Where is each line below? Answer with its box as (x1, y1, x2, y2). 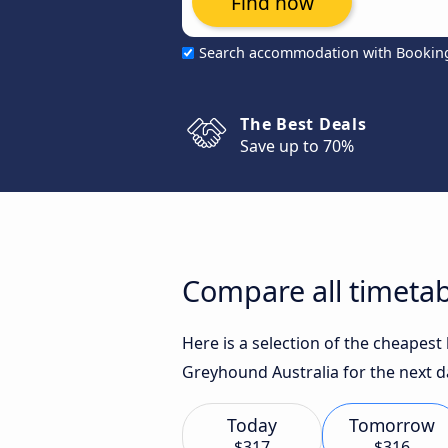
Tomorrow (349, 413, 435, 437)
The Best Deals (240, 113, 367, 135)
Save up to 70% (240, 135, 354, 157)
